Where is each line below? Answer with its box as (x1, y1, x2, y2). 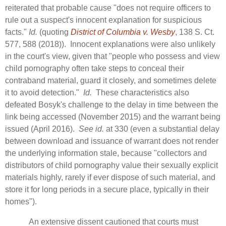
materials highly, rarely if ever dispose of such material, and (5, 173, 215, 182)
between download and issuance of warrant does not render (5, 136, 218, 145)
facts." (5, 27, 29, 36)
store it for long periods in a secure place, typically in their (5, 185, 209, 194)
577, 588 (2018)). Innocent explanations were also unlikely (5, 39, 215, 48)
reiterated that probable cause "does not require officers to (5, 3, 211, 12)
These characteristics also (92, 88, 189, 97)
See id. (79, 124, 104, 133)
